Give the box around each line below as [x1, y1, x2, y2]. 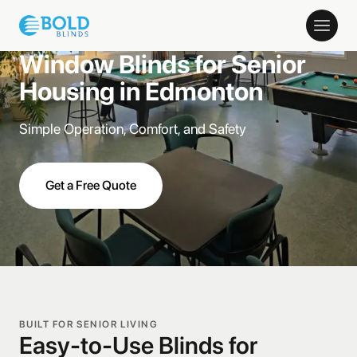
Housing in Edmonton [19, 76, 263, 107]
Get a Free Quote [45, 178, 136, 193]
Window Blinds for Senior [19, 49, 306, 80]
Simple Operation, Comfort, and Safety [19, 120, 246, 137]
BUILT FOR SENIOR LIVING [19, 319, 159, 330]
